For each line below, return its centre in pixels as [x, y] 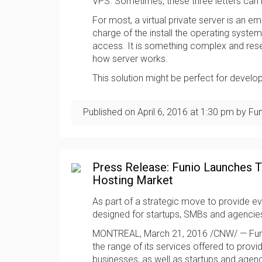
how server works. [130, 59]
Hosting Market [133, 180]
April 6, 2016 [163, 112]
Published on [110, 112]
